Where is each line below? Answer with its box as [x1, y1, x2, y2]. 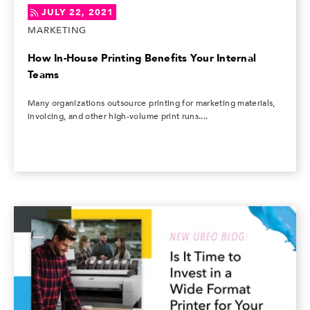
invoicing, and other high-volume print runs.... [28, 110, 208, 122]
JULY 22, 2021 [42, 6, 113, 19]
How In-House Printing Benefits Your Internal [28, 51, 256, 65]
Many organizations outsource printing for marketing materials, [28, 97, 275, 109]
